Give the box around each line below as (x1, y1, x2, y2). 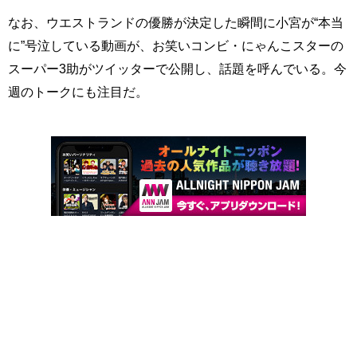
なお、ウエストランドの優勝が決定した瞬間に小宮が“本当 (8, 14, 343, 29)
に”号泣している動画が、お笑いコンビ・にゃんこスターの (8, 37, 343, 53)
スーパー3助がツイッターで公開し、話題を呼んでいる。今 (8, 61, 347, 76)
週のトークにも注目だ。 (8, 84, 148, 99)
